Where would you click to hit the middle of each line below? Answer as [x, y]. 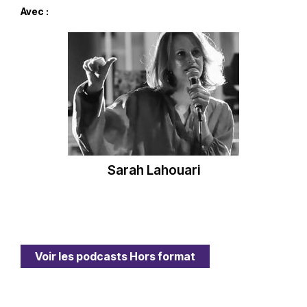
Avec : [35, 11]
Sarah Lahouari [153, 170]
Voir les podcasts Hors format [115, 256]
